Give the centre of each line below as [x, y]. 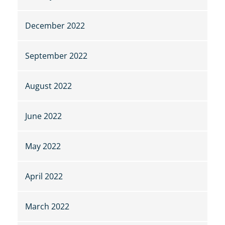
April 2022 [44, 177]
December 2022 [55, 26]
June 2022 [43, 116]
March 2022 [47, 207]
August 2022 [48, 86]
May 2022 [43, 146]
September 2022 [56, 56]
